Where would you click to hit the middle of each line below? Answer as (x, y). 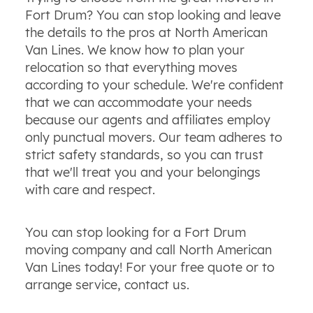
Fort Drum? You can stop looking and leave (153, 15)
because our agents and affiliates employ (147, 119)
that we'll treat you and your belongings (143, 172)
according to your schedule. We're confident (154, 85)
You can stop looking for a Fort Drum (135, 232)
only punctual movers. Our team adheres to (153, 137)
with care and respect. (90, 189)
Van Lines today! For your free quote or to (150, 267)
